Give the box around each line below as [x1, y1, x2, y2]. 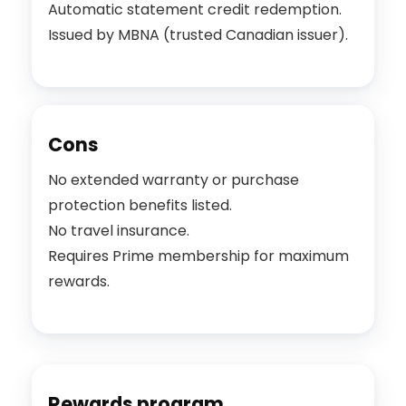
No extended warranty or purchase [48, 169, 299, 191]
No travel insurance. [48, 220, 189, 242]
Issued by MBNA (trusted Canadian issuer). [48, 24, 348, 46]
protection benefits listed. [48, 195, 232, 217]
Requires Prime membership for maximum [48, 246, 349, 267]
